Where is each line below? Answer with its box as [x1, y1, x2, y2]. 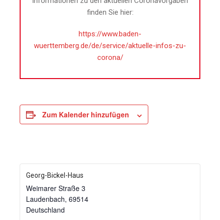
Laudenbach [26, 194, 65, 204]
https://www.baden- [79, 29, 141, 39]
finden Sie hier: [86, 8, 134, 17]
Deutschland [26, 205, 65, 215]
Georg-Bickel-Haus [26, 171, 83, 180]
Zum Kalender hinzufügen [42, 110, 129, 120]
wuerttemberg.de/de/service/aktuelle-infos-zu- [34, 41, 186, 51]
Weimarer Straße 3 [26, 183, 85, 193]
